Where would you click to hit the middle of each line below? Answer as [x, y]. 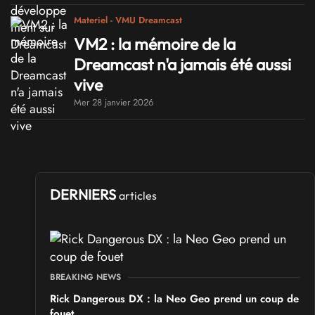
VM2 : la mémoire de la [155, 44]
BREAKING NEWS [85, 277]
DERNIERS [84, 195]
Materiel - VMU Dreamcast [128, 20]
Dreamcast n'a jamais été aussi [182, 65]
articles [138, 196]
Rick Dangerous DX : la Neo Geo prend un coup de [174, 299]
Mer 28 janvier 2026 [114, 103]
